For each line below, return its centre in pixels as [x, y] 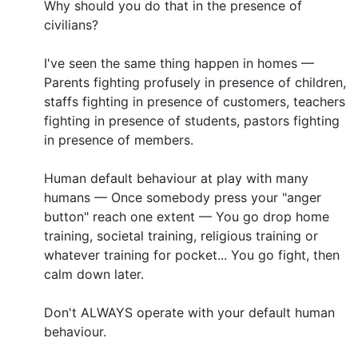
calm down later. [94, 274]
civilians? [71, 24]
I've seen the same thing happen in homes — [179, 63]
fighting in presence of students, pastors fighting [192, 120]
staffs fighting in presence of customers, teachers [195, 101]
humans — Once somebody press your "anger [183, 197]
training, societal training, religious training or [181, 235]
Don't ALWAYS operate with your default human [189, 312]
